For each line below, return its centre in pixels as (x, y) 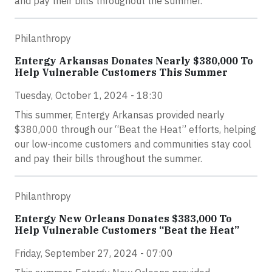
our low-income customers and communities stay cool (133, 144)
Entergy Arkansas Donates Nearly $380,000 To (134, 61)
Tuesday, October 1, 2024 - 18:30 (89, 95)
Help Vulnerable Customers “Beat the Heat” (127, 230)
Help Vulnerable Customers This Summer (121, 72)
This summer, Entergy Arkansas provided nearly (120, 115)
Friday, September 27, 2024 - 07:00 (94, 253)
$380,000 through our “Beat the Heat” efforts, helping (135, 129)
